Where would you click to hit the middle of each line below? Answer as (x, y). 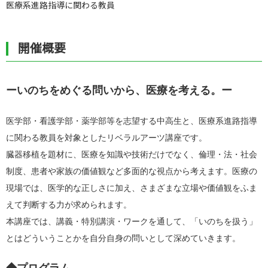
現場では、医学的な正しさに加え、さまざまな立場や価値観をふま (132, 188)
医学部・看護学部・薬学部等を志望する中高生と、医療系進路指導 (132, 121)
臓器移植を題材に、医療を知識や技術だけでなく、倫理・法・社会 (132, 155)
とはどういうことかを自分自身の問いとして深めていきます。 (123, 238)
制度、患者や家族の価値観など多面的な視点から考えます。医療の (132, 171)
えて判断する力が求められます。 (69, 205)
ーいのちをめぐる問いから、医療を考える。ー (119, 90)
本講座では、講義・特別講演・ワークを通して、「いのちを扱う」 (132, 222)
